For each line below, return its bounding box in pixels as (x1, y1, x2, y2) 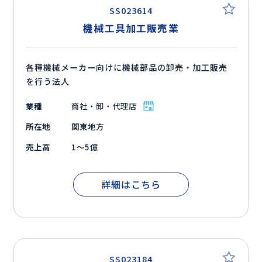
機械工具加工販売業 (83, 21, 179, 36)
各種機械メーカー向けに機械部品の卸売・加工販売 (26, 61, 227, 74)
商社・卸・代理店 (71, 100, 137, 112)
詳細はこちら (101, 177, 161, 192)
